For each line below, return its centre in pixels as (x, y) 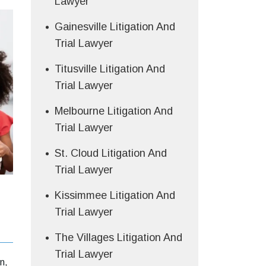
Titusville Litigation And (110, 69)
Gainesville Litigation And (115, 26)
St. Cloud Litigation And (110, 153)
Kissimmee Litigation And (115, 195)
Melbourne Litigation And (113, 111)
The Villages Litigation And (118, 237)
